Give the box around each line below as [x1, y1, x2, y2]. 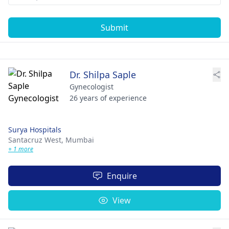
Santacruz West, [8, 134, 65, 145]
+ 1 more [8, 144, 33, 153]
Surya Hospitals [8, 124, 61, 134]
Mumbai [65, 134, 94, 145]
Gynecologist [70, 81, 113, 91]
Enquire [106, 170, 137, 181]
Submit [101, 21, 128, 33]
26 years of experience [70, 93, 147, 103]
